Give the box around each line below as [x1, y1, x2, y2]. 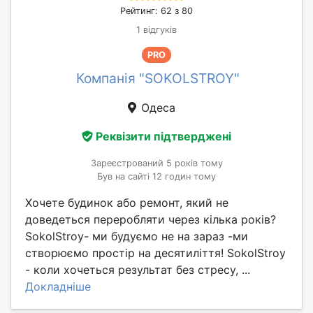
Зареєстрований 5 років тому [90, 158, 223, 169]
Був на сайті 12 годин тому [97, 171, 216, 182]
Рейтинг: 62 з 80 [120, 5, 193, 16]
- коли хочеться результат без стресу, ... [25, 263, 250, 277]
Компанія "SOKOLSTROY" [76, 69, 240, 87]
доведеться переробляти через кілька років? [25, 212, 276, 227]
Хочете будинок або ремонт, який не [25, 196, 228, 210]
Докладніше [25, 279, 91, 294]
